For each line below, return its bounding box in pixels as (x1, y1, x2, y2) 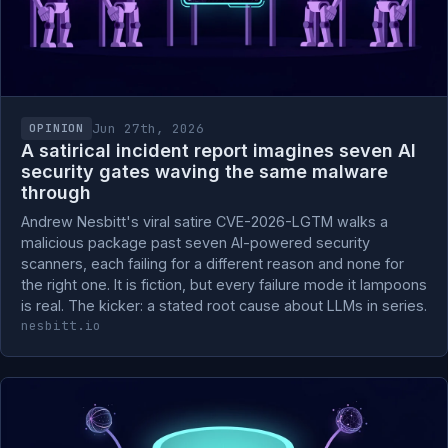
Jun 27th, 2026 (92, 119, 205, 137)
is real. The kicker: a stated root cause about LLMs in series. (21, 297, 427, 314)
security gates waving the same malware (21, 161, 388, 182)
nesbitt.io (21, 317, 101, 334)
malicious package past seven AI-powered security (21, 234, 370, 251)
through (21, 182, 91, 203)
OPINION (29, 121, 85, 135)
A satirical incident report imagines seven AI (21, 140, 416, 161)
